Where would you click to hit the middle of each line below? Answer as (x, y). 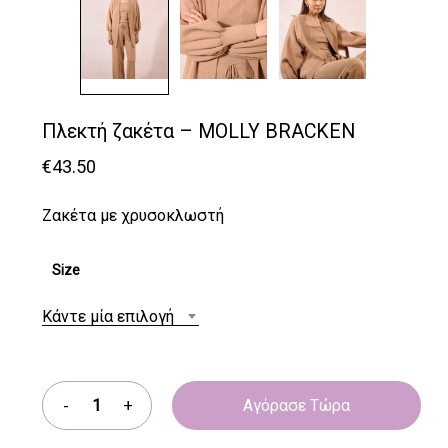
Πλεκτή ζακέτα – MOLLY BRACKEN (198, 131)
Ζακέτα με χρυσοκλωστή (132, 215)
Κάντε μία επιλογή (107, 316)
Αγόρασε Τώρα (296, 405)
